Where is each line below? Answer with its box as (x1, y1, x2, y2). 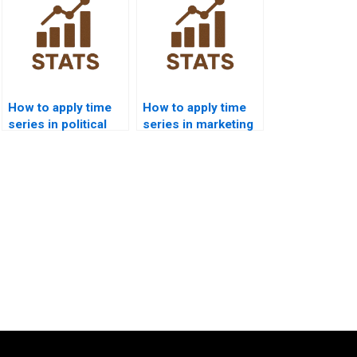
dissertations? (143, 133, 226, 148)
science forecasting (8, 133, 124, 148)
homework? (8, 150, 76, 165)
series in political (8, 116, 107, 131)
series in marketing (143, 116, 253, 131)
